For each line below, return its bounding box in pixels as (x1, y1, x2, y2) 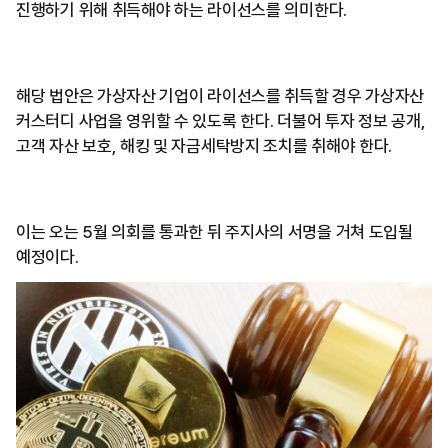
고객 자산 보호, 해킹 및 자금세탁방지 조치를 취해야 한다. (16, 136, 393, 156)
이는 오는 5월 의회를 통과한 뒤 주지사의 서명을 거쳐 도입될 (16, 222, 413, 242)
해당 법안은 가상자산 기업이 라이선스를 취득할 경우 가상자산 (16, 86, 425, 106)
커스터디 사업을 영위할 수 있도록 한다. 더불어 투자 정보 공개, (16, 111, 426, 131)
